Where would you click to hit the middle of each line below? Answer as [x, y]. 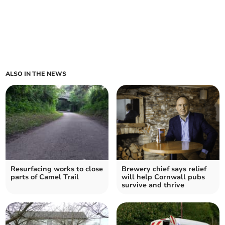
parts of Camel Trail [45, 177]
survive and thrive [153, 185]
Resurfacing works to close [57, 169]
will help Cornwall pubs [163, 177]
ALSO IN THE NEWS [36, 74]
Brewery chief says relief [164, 169]
